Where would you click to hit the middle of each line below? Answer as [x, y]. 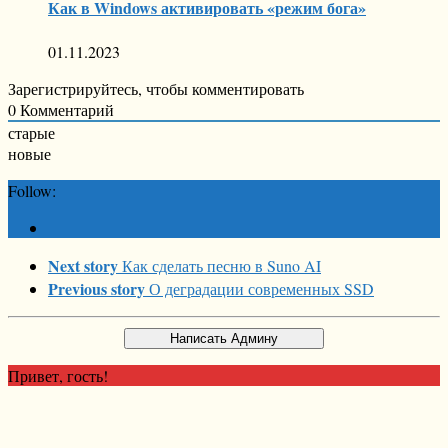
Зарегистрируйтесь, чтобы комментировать [156, 88]
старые [31, 132]
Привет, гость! [58, 375]
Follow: [32, 190]
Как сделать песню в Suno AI [221, 265]
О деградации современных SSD [261, 288]
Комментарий [65, 109]
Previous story [96, 288]
